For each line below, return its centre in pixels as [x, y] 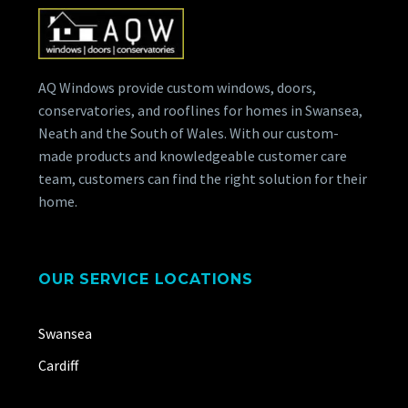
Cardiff [58, 366]
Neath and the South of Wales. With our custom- [189, 133]
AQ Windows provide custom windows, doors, [177, 88]
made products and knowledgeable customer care [193, 156]
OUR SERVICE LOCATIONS [146, 280]
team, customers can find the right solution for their [203, 179]
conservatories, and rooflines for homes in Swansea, [200, 111]
